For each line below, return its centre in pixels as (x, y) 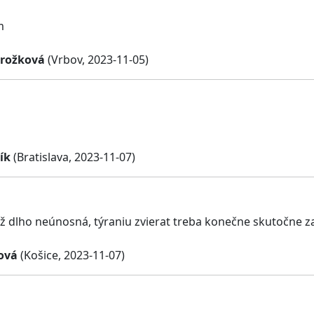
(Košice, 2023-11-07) (71, 255)
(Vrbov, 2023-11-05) (97, 59)
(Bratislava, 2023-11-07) (73, 157)
